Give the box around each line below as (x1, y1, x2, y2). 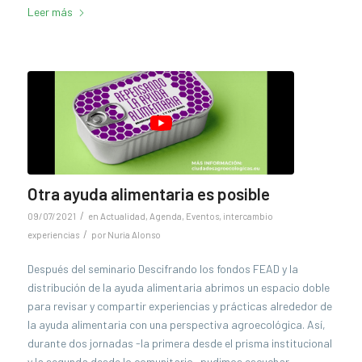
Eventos (185, 210, 219, 221)
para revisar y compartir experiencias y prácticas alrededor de (27, 299, 332, 314)
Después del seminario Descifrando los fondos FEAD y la (27, 262, 298, 276)
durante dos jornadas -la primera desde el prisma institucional (27, 336, 332, 351)
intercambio (222, 210, 273, 221)
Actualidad (99, 210, 145, 221)
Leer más (27, 5, 73, 19)
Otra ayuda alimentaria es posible (27, 183, 270, 204)
